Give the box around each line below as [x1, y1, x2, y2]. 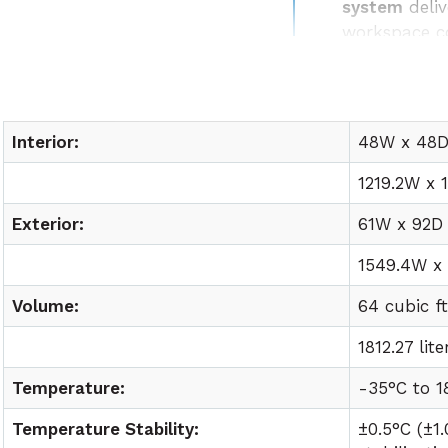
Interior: [12, 132, 80, 152]
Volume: [12, 296, 80, 316]
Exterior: [12, 214, 85, 234]
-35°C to [358, 378, 437, 398]
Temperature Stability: [12, 419, 200, 439]
